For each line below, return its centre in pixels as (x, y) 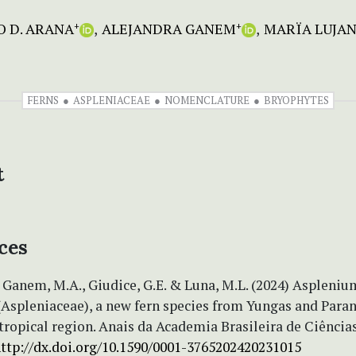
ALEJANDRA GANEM (169, 28)
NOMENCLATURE (207, 100)
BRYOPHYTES (296, 100)
